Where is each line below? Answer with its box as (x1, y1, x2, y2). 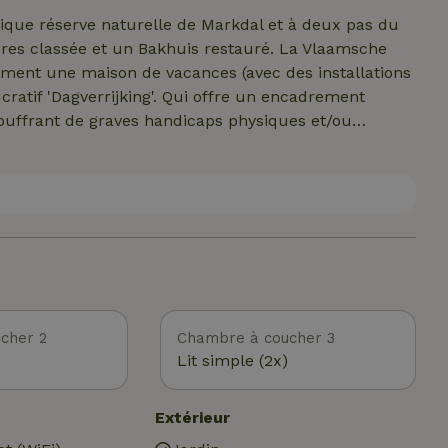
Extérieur (154, 408, 230, 427)
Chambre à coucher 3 (177, 329, 335, 347)
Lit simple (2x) (177, 351, 288, 370)
